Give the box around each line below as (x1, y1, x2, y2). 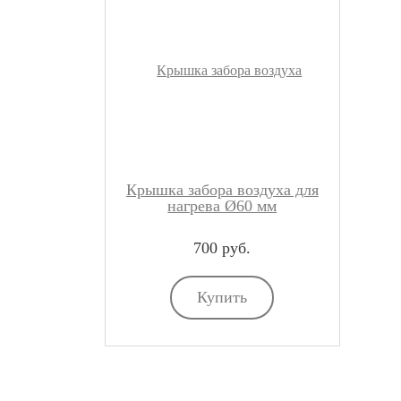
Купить (197, 288, 248, 306)
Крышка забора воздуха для (125, 181, 319, 199)
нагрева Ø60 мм (167, 197, 277, 215)
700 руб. (193, 239, 252, 257)
